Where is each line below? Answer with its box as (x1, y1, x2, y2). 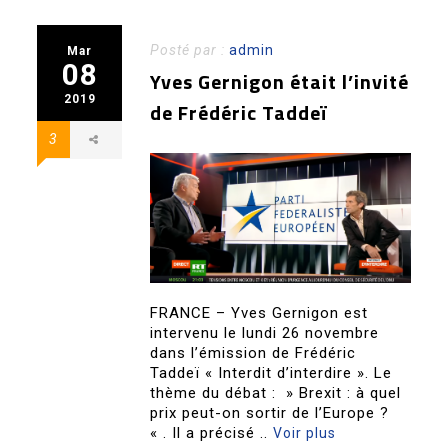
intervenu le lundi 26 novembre (150, 324, 380, 343)
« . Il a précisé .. (150, 424, 274, 443)
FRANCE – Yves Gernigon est (150, 304, 369, 323)
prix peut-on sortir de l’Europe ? (150, 404, 390, 423)
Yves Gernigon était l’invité (150, 66, 410, 98)
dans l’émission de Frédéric (150, 344, 357, 363)
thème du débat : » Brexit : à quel (150, 384, 402, 403)
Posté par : (150, 42, 230, 59)
